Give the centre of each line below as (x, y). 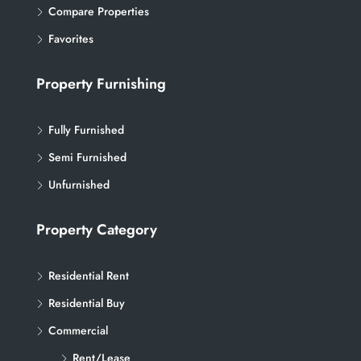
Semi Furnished (87, 157)
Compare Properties (99, 11)
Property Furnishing (101, 84)
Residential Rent (89, 276)
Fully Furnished (86, 130)
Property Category (97, 230)
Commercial (78, 330)
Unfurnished (79, 185)
